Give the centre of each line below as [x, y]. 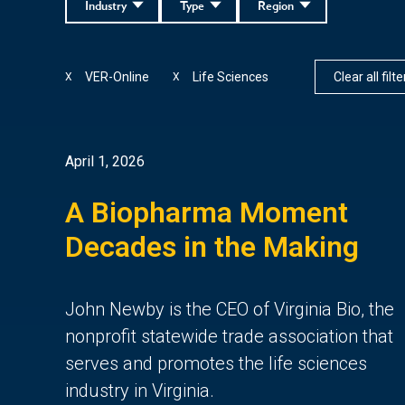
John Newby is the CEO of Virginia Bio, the [230, 309]
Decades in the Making [212, 246]
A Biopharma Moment [207, 212]
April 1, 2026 [105, 161]
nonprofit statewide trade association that [229, 336]
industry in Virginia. [140, 390]
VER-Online [117, 76]
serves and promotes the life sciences [216, 363]
